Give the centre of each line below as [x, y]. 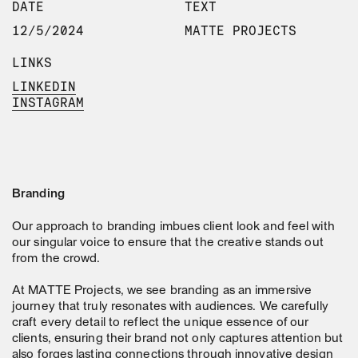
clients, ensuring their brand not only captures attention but [178, 339]
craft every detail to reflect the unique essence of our [161, 323]
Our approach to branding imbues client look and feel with [173, 227]
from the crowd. [56, 259]
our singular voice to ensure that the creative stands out [168, 243]
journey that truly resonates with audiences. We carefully [170, 307]
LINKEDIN [44, 87]
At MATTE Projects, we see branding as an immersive [162, 291]
